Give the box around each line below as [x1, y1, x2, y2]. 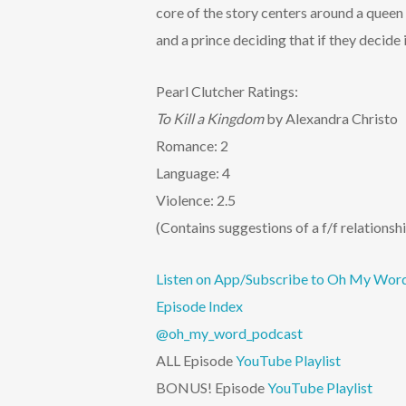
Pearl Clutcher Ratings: [156, 82, 298, 100]
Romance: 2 [156, 137, 228, 154]
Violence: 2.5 [156, 191, 236, 208]
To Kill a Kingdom [156, 110, 266, 127]
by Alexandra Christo [266, 110, 398, 127]
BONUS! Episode [156, 379, 267, 396]
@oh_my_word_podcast [156, 324, 303, 342]
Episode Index [156, 297, 243, 314]
